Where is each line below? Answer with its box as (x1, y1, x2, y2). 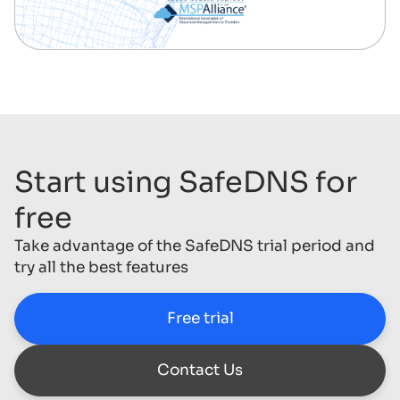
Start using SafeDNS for (14, 164, 357, 201)
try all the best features (14, 258, 188, 278)
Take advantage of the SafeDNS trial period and (14, 237, 375, 256)
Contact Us (157, 361, 243, 380)
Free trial (166, 309, 234, 329)
